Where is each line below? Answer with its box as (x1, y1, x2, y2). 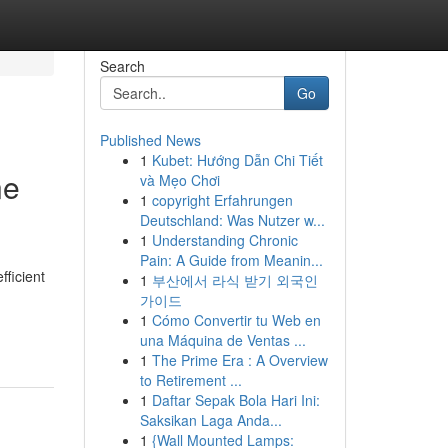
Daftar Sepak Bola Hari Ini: (151, 390, 320, 410)
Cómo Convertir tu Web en (151, 310, 321, 330)
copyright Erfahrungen (151, 190, 293, 210)
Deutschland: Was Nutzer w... (139, 210, 325, 230)
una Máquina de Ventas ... (139, 330, 306, 350)
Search (99, 56, 145, 76)
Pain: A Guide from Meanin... (139, 250, 323, 270)
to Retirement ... (139, 370, 242, 390)
